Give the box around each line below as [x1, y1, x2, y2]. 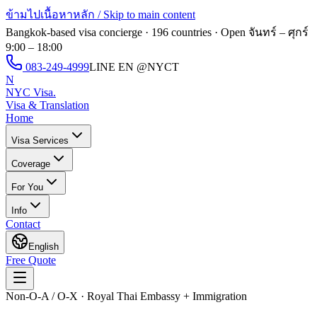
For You [11, 182, 43, 192]
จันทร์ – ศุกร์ [248, 26, 309, 38]
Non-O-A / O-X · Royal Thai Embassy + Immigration [6, 290, 247, 302]
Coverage [11, 158, 50, 169]
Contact [6, 218, 40, 230]
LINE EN [89, 61, 137, 73]
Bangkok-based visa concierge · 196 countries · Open [6, 26, 248, 38]
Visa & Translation [6, 99, 89, 111]
